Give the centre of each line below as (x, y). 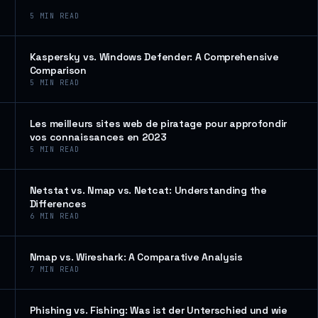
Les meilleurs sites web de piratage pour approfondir (158, 124)
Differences (58, 204)
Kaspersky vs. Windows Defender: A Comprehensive (154, 57)
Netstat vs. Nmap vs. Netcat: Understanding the (148, 190)
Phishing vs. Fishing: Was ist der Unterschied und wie (158, 310)
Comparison (58, 70)
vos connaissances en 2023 (98, 137)
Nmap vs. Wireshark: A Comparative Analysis (136, 257)
